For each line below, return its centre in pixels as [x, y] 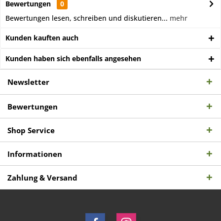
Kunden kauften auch [42, 38]
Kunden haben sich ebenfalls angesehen [73, 58]
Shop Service [31, 130]
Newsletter [28, 82]
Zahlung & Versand [42, 178]
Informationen [35, 154]
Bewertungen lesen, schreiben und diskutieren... [87, 18]
